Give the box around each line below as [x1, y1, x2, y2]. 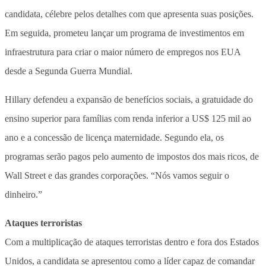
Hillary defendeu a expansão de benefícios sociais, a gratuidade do [5, 94, 253, 104]
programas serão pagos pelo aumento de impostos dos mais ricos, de [5, 151, 259, 161]
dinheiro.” [5, 189, 42, 199]
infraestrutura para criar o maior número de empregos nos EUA [5, 46, 240, 57]
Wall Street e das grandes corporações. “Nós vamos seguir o [5, 170, 229, 180]
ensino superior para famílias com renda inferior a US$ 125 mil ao [5, 113, 251, 123]
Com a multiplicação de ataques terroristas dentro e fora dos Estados [5, 236, 259, 247]
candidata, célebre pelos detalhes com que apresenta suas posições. [5, 8, 254, 19]
